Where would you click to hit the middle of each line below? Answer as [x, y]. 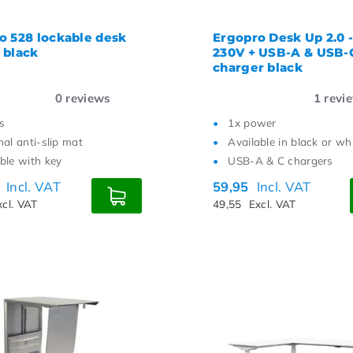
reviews [87, 98]
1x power [252, 123]
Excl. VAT [272, 204]
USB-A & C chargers [281, 160]
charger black [258, 67]
